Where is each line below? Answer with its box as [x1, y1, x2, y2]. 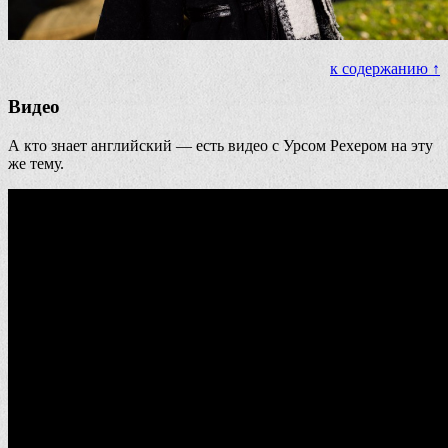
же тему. [8, 155, 64, 173]
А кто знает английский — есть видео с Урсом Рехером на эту [8, 137, 433, 155]
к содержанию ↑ [330, 59, 440, 77]
